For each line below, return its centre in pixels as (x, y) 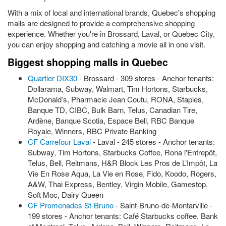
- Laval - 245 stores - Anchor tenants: (153, 142)
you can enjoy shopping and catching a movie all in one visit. (106, 44)
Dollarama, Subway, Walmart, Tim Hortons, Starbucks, (118, 89)
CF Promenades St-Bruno (71, 205)
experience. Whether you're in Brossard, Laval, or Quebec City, (111, 34)
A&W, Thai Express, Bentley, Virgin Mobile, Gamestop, (118, 184)
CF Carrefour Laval (59, 142)
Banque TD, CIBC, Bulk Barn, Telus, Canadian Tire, (112, 110)
